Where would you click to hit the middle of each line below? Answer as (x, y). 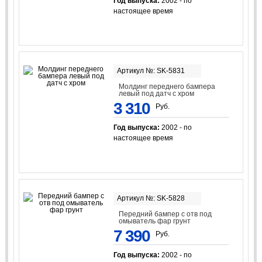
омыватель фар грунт (155, 221)
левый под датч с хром (157, 94)
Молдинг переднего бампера (167, 87)
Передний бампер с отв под (166, 214)
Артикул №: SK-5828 (151, 198)
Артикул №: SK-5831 (151, 71)
